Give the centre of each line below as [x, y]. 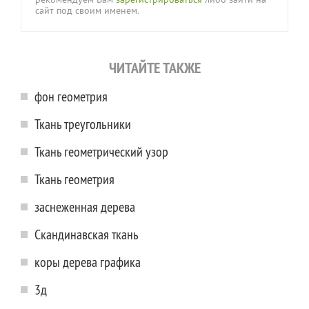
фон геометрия [71, 97]
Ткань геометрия [74, 179]
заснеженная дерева [85, 207]
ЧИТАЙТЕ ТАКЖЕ [154, 68]
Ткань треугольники [83, 124]
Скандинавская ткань [87, 235]
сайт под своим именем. [87, 12]
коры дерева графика [88, 262]
